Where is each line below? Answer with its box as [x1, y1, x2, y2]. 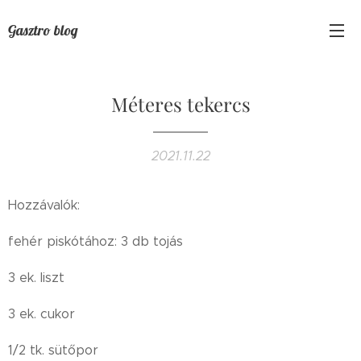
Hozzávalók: [8, 197, 84, 213]
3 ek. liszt [8, 270, 64, 285]
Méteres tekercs [110, 91, 251, 117]
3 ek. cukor [8, 306, 75, 322]
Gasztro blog [8, 20, 78, 39]
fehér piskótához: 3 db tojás [8, 234, 183, 249]
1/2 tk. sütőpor [8, 342, 98, 358]
